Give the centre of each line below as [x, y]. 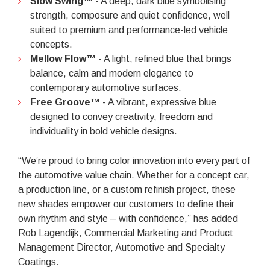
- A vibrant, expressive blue [158, 102]
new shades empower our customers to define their [126, 204]
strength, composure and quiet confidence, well [130, 15]
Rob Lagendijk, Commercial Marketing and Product [126, 233]
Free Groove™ [65, 102]
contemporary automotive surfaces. [106, 87]
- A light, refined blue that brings [164, 58]
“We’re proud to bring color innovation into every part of [134, 160]
